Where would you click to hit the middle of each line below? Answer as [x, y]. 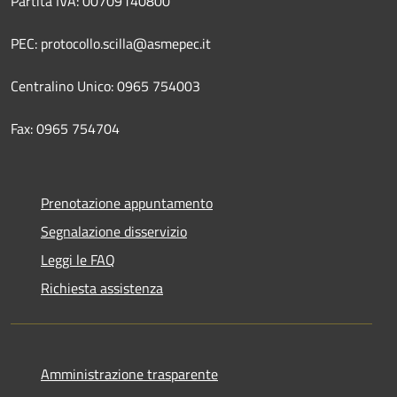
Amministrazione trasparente [129, 374]
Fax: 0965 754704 [65, 128]
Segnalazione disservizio [114, 231]
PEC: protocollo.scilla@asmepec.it [111, 43]
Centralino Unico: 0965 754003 [105, 86]
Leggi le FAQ [78, 259]
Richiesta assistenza [102, 288]
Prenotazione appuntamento [127, 202]
